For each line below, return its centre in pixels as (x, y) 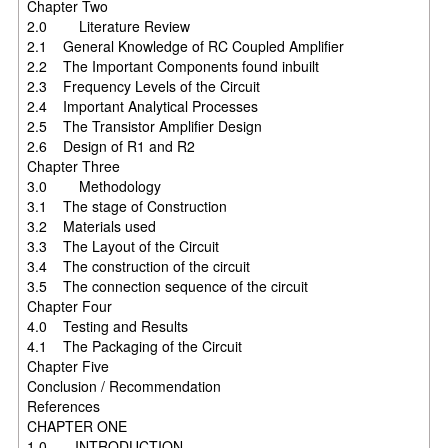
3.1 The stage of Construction (169, 205)
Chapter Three (74, 165)
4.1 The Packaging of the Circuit (171, 345)
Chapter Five (68, 365)
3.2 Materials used (182, 225)
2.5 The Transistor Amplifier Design (173, 125)
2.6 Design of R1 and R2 (167, 145)
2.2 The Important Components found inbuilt (173, 65)
